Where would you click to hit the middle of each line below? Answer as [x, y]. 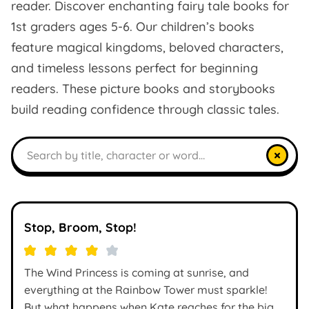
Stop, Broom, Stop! [80, 227]
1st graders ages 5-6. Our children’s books [133, 27]
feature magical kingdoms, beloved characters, [147, 47]
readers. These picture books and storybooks [143, 89]
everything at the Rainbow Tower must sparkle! [146, 290]
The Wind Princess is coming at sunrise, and [137, 272]
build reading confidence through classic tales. [145, 109]
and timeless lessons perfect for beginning [134, 68]
